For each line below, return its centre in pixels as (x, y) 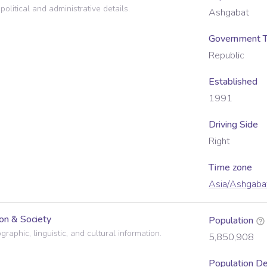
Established (233, 82)
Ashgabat (229, 13)
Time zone (230, 167)
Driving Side (233, 125)
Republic (226, 55)
